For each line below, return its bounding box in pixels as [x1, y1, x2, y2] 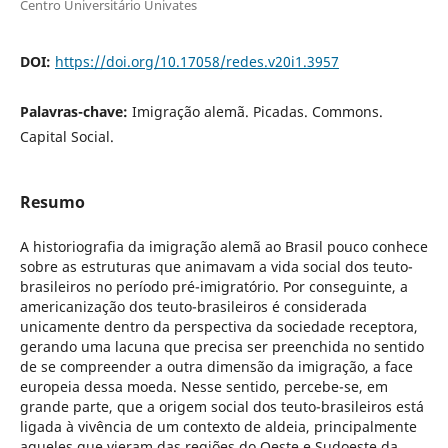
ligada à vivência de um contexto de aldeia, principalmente [19, 416, 417, 436]
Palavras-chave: [19, 101, 132, 121]
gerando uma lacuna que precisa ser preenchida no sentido [19, 336, 424, 356]
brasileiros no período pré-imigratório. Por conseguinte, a [19, 276, 408, 296]
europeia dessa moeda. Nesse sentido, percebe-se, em [19, 376, 388, 396]
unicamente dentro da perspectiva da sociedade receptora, [19, 316, 418, 336]
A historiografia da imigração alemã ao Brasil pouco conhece [19, 236, 428, 256]
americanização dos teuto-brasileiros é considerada [19, 296, 367, 316]
